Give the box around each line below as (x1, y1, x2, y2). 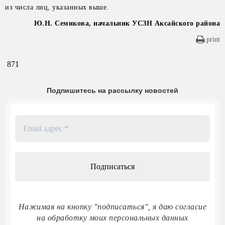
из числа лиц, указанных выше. (5, 4, 109, 11)
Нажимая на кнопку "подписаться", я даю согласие (18, 202, 207, 211)
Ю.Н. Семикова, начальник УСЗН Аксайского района (34, 20, 220, 27)
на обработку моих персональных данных (37, 213, 188, 222)
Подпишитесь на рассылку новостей (47, 86, 178, 94)
